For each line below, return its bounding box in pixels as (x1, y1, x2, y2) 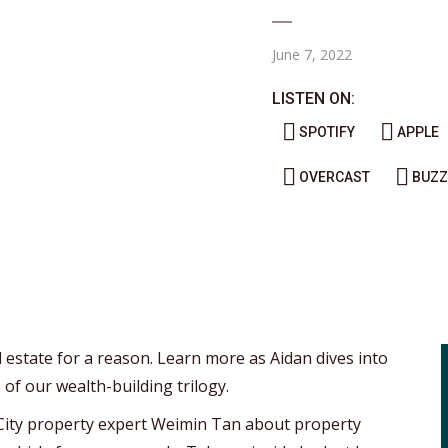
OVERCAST (299, 169, 370, 185)
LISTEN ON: (272, 89, 355, 108)
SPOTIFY (299, 124, 355, 140)
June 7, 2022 (272, 45, 352, 64)
